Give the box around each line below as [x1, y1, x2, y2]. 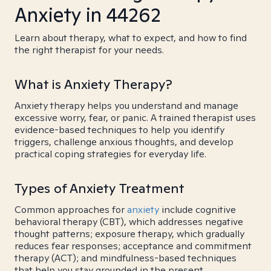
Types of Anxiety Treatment [15, 180, 184, 197]
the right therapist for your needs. [15, 44, 164, 56]
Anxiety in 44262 [15, 2, 161, 27]
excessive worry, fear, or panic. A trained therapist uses [15, 111, 256, 124]
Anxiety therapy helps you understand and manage [15, 99, 238, 112]
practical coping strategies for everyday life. [15, 148, 206, 160]
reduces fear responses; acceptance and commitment [15, 240, 252, 252]
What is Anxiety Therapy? [15, 76, 172, 93]
